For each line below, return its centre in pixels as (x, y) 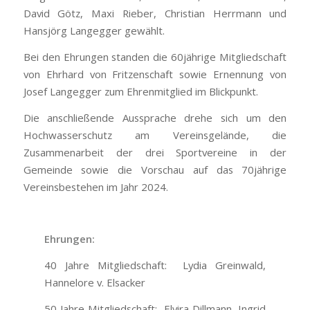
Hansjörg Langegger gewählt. (94, 31)
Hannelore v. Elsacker (95, 282)
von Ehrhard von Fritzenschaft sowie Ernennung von (155, 74)
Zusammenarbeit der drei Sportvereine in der (155, 152)
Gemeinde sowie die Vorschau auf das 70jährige (155, 169)
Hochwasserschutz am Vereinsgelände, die (155, 135)
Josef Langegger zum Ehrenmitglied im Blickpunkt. (140, 92)
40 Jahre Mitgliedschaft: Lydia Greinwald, (155, 265)
